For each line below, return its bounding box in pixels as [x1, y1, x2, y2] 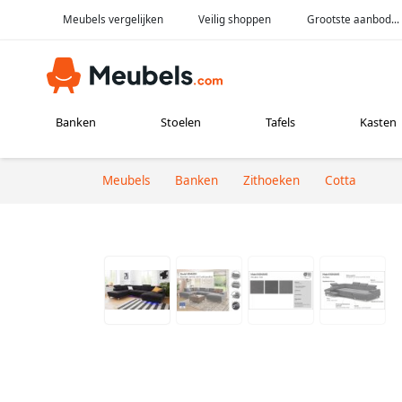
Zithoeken [243, 171, 300, 188]
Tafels [265, 114, 295, 131]
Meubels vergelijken [62, 12, 163, 26]
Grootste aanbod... [307, 12, 400, 26]
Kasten [359, 114, 397, 131]
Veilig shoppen [198, 12, 272, 26]
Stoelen [161, 114, 202, 131]
